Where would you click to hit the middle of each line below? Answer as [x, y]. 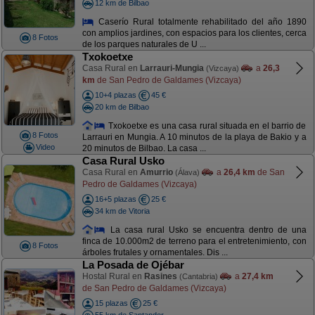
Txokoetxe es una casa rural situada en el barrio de [206, 126]
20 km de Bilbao [122, 107]
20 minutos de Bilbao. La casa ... [144, 149]
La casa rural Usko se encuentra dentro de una [206, 230]
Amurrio [156, 172]
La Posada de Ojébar [133, 265]
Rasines [160, 276]
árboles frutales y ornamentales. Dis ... [155, 253]
